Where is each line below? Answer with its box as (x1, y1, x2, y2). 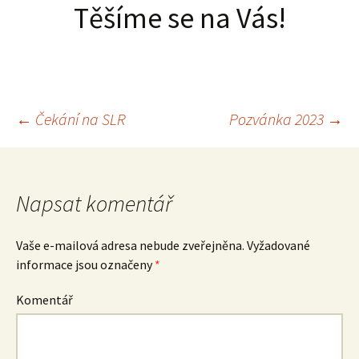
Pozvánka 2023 (229, 109, 327, 130)
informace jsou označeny (16, 256, 155, 273)
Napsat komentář (16, 189, 172, 219)
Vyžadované (244, 237, 310, 254)
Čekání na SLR (32, 109, 126, 130)
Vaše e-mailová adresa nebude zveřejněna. (16, 237, 244, 254)
